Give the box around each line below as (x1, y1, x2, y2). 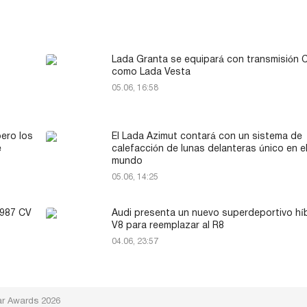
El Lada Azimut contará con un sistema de (112, 132, 302, 142)
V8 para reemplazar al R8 (112, 221, 224, 231)
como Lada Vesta (112, 68, 191, 77)
